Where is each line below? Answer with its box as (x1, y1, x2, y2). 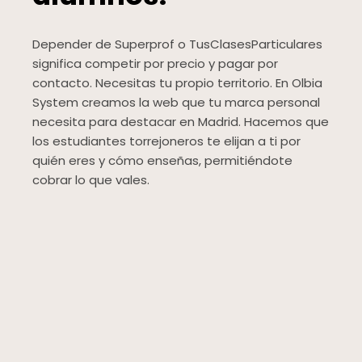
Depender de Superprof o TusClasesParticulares (32, 36, 322, 53)
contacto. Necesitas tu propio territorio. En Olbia (32, 74, 322, 92)
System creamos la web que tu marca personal (32, 94, 320, 112)
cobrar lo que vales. (32, 171, 149, 189)
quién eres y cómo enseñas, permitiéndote (32, 152, 293, 170)
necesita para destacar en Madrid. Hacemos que (32, 113, 329, 131)
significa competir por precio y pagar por (32, 55, 278, 73)
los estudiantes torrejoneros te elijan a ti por (32, 133, 301, 150)
